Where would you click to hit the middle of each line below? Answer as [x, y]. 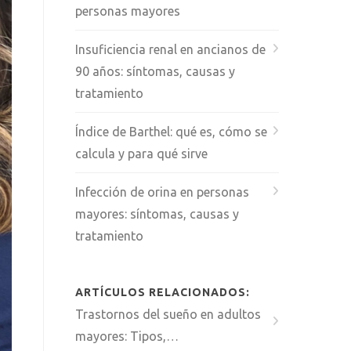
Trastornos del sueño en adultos [168, 314]
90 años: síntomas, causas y [155, 71]
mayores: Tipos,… [127, 336]
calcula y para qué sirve [141, 154]
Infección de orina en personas [162, 192]
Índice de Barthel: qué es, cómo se [171, 132]
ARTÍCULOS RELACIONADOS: [163, 292]
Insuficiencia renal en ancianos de [170, 49]
